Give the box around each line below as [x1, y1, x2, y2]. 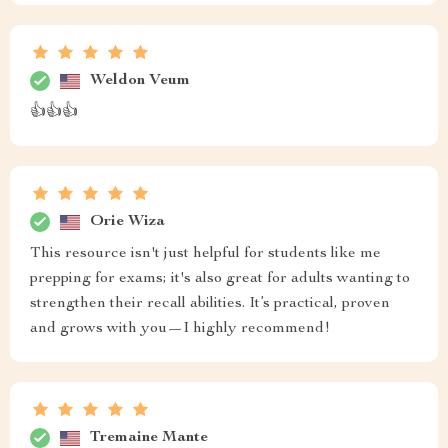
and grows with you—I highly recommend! [30, 321, 330, 337]
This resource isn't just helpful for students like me [30, 246, 381, 262]
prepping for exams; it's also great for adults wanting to [30, 271, 410, 287]
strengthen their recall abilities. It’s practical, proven [30, 296, 390, 312]
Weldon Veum [90, 72, 190, 89]
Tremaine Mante [90, 429, 208, 446]
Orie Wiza [90, 213, 165, 230]
